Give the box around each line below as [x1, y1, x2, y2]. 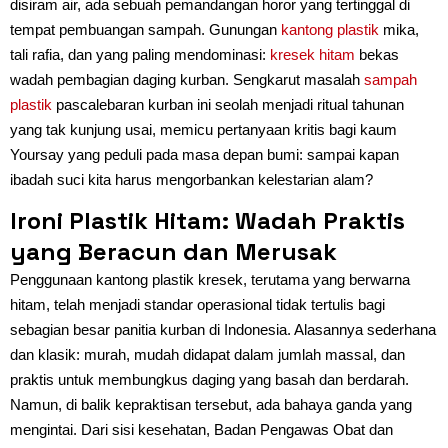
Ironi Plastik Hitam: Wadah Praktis [10, 204, 405, 236]
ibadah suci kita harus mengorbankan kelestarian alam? [10, 170, 373, 188]
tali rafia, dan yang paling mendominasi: [10, 45, 270, 63]
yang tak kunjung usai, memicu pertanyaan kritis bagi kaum [10, 120, 397, 138]
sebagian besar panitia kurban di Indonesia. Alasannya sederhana [10, 320, 436, 338]
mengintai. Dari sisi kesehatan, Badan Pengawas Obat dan [10, 420, 393, 438]
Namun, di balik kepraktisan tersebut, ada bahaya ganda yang [10, 395, 412, 413]
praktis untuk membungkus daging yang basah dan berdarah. [10, 370, 409, 388]
